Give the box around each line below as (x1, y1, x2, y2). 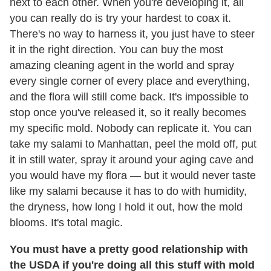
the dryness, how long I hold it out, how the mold (10, 200, 243, 213)
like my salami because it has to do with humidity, (10, 184, 247, 197)
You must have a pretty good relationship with (10, 243, 248, 255)
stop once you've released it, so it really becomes (10, 106, 246, 119)
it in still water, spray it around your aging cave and (10, 153, 253, 166)
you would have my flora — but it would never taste (10, 169, 256, 181)
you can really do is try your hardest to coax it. (10, 11, 231, 24)
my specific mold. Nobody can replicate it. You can (10, 122, 252, 134)
